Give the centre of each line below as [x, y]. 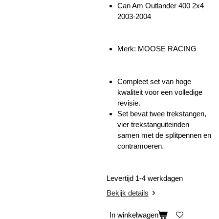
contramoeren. [141, 146]
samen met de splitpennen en [164, 135]
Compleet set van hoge [154, 81]
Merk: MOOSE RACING [157, 49]
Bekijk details [127, 193]
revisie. [129, 103]
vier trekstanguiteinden [153, 124]
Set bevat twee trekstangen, [162, 113]
